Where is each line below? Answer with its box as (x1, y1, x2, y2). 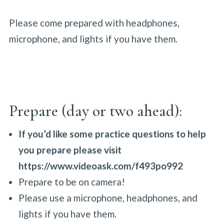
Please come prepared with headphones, (8, 17, 179, 28)
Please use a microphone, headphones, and (18, 192, 197, 203)
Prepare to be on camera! (18, 176, 125, 187)
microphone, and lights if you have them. (8, 33, 177, 44)
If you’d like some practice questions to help (18, 128, 206, 139)
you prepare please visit (18, 144, 121, 155)
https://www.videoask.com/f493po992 (18, 160, 183, 171)
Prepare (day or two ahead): (8, 101, 189, 120)
